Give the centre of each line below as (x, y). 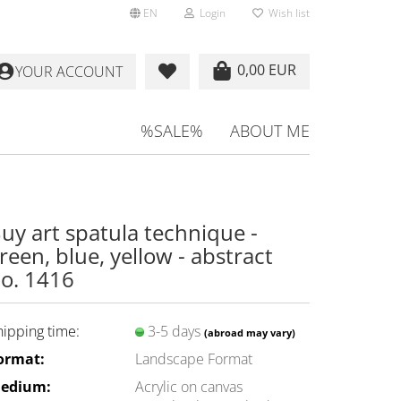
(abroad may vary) (250, 332)
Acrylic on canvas (189, 386)
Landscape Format (194, 358)
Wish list (286, 13)
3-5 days (176, 331)
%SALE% (172, 131)
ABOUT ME (270, 131)
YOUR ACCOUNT (69, 72)
